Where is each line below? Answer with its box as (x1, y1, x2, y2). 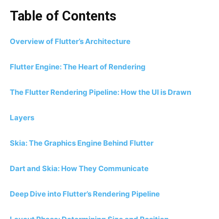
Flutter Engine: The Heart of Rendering (10, 62, 146, 72)
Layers (10, 113, 34, 123)
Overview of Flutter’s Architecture (10, 37, 131, 46)
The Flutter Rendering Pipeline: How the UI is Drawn (10, 88, 191, 97)
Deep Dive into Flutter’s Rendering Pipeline (10, 189, 160, 199)
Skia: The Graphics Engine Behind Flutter (10, 138, 153, 148)
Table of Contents (10, 8, 116, 24)
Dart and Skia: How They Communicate (10, 164, 149, 174)
